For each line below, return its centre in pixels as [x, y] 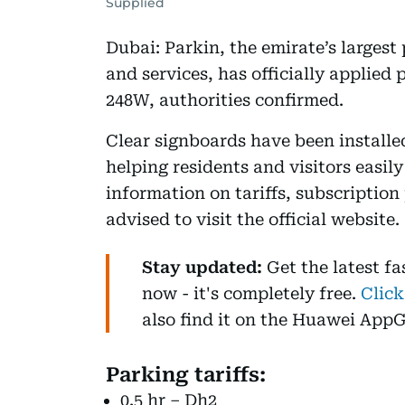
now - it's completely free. [251, 293]
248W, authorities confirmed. [225, 99]
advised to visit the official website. [253, 219]
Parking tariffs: [186, 374]
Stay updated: [204, 267]
